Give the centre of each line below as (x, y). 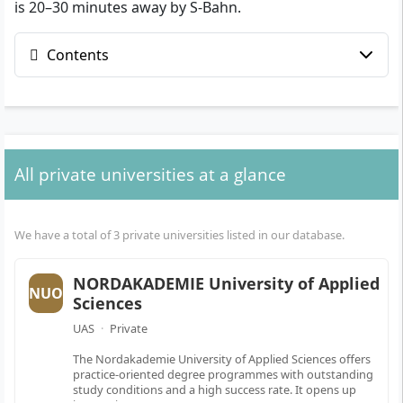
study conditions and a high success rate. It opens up (215, 389)
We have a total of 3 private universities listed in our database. (179, 235)
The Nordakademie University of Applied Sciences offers (222, 358)
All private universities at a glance (150, 175)
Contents (76, 55)
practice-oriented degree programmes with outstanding (223, 374)
